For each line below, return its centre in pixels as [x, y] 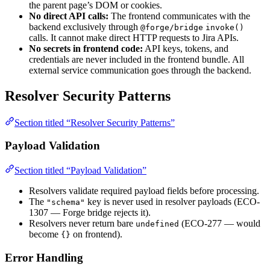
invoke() [225, 27]
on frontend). [96, 234]
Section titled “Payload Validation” [80, 170]
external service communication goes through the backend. [140, 70]
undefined [157, 224]
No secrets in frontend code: [86, 48]
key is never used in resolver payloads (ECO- [172, 201]
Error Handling [44, 257]
